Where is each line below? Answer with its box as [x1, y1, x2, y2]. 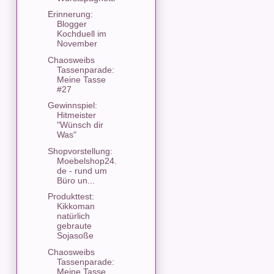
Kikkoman [56, 201, 95, 212]
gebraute [56, 221, 92, 231]
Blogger [56, 19, 87, 29]
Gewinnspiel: [47, 100, 97, 111]
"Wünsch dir [56, 120, 103, 130]
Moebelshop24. [56, 155, 117, 166]
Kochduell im [56, 29, 106, 39]
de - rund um [56, 165, 107, 176]
